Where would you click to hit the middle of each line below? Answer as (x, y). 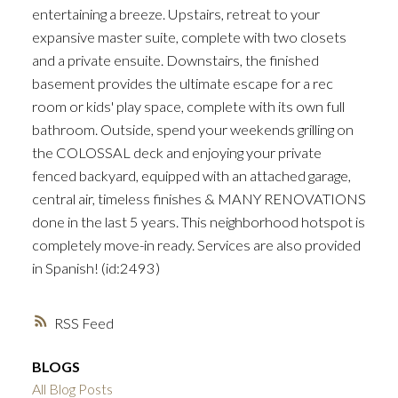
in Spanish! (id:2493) (96, 268)
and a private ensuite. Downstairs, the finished (175, 60)
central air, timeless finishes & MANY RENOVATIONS (199, 199)
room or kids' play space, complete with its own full (188, 107)
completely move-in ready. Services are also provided (196, 245)
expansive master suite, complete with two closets (189, 37)
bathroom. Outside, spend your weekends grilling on (192, 130)
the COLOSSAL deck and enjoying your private (176, 153)
